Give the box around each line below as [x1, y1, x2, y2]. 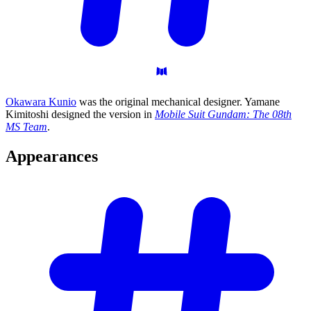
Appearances [6, 147, 98, 166]
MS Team [6, 121, 47, 133]
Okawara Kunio [6, 96, 76, 108]
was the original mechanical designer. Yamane [76, 96, 280, 108]
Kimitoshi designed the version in [6, 108, 155, 121]
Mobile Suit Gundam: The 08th [155, 108, 292, 121]
